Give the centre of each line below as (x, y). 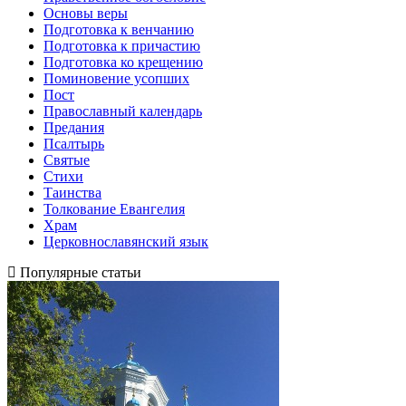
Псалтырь (74, 143)
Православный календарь (123, 111)
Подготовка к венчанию (119, 29)
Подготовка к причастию (122, 45)
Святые (67, 159)
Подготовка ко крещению (123, 62)
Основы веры (86, 13)
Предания (74, 127)
